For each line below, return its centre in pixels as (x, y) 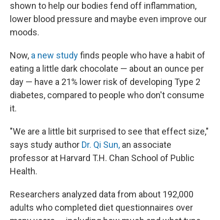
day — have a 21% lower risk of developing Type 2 (105, 82)
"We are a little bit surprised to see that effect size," (109, 131)
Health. (24, 171)
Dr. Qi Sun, (100, 145)
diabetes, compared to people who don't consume (107, 95)
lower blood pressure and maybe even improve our (108, 19)
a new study (54, 55)
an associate (146, 145)
